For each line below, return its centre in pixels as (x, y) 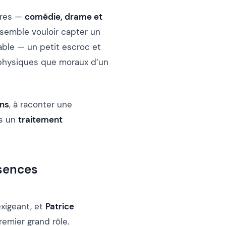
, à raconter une (41, 105)
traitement (40, 120)
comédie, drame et (64, 17)
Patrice (60, 207)
